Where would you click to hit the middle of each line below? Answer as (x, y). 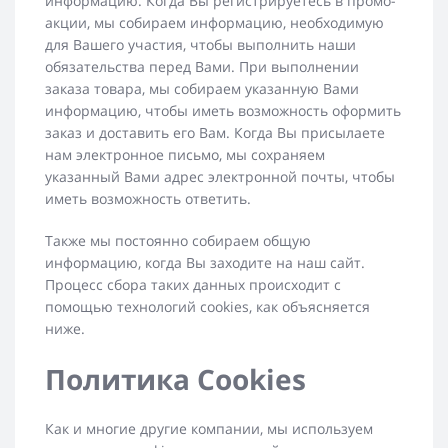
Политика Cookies (175, 379)
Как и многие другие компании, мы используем (209, 429)
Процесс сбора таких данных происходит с (193, 285)
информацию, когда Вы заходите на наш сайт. (205, 263)
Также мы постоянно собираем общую (178, 241)
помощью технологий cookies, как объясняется (207, 307)
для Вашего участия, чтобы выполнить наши (200, 45)
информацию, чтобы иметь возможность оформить (223, 111)
